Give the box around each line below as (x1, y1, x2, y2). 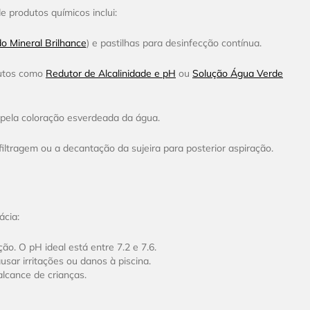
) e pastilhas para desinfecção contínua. (86, 37, 262, 50)
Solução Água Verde (192, 67, 283, 80)
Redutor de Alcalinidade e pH (46, 67, 176, 80)
